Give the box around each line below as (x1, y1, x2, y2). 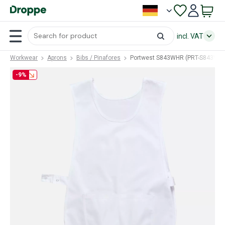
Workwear (10, 54, 38, 61)
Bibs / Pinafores (76, 54, 121, 61)
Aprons (47, 54, 67, 61)
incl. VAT (177, 32, 203, 40)
